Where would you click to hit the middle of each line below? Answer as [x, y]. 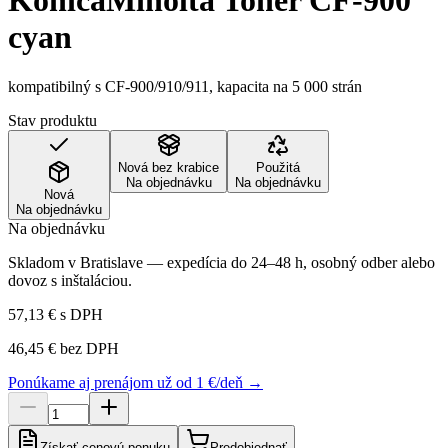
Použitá [278, 167]
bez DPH [87, 348]
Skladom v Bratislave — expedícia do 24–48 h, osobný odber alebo [221, 262]
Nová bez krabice [168, 167]
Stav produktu [52, 120]
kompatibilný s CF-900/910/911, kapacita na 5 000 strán [185, 86]
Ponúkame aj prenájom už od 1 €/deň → [135, 382]
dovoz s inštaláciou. [70, 280]
